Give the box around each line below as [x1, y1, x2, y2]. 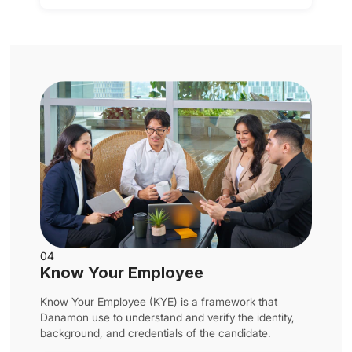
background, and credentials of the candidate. [40, 325, 272, 339]
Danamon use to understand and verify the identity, [40, 310, 295, 324]
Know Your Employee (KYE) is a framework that [40, 294, 278, 308]
